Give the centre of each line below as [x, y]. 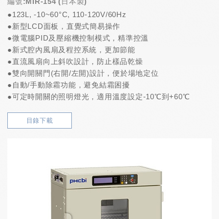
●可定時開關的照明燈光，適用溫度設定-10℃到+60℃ [99, 96]
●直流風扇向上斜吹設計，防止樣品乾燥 [75, 61]
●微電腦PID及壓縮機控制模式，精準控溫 [78, 38]
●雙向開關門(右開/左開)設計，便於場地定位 [83, 73]
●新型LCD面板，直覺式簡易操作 [64, 26]
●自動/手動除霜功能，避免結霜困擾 [69, 85]
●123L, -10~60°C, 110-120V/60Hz [67, 14]
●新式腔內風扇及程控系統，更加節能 [71, 49]
